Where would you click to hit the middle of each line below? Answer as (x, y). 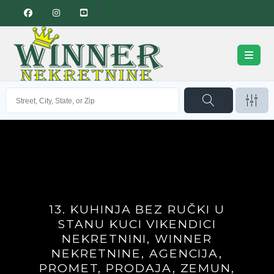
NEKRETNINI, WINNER (137, 239)
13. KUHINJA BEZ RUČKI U (137, 209)
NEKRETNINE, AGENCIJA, (137, 254)
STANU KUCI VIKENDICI (137, 224)
